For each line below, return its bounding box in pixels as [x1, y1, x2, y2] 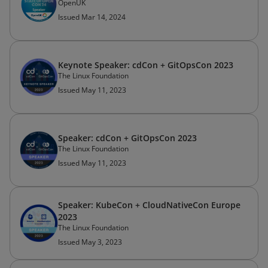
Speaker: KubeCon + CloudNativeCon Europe [58, 199, 240, 211]
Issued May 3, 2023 [58, 237, 122, 247]
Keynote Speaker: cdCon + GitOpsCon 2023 [58, 59, 233, 71]
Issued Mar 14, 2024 [58, 12, 126, 22]
